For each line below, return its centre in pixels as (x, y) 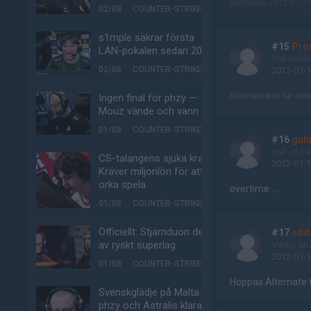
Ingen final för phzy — (148, 98)
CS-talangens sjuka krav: (154, 158)
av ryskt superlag (137, 245)
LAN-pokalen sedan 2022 (156, 51)
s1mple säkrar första (146, 37)
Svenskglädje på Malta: (150, 292)
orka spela (122, 185)
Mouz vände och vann (149, 111)
